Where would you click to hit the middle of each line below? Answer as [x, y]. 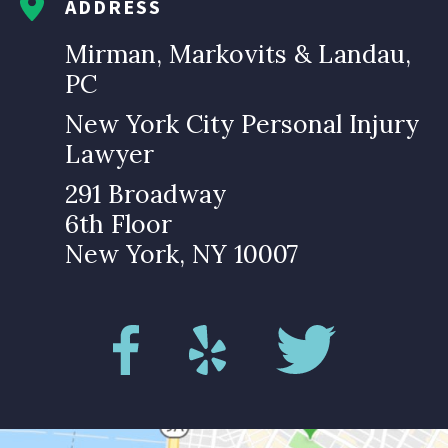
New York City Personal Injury [242, 124]
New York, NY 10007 [181, 254]
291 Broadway [145, 194]
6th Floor [118, 224]
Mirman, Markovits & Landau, [238, 54]
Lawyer [109, 154]
